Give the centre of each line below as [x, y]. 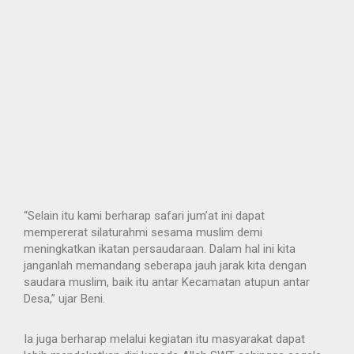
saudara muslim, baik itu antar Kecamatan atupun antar [167, 282]
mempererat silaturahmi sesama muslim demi [143, 233]
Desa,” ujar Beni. [64, 299]
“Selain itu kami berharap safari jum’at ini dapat [144, 216]
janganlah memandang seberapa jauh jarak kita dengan [165, 266]
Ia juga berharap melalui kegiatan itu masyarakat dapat [164, 339]
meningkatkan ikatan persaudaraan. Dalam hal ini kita [160, 249]
